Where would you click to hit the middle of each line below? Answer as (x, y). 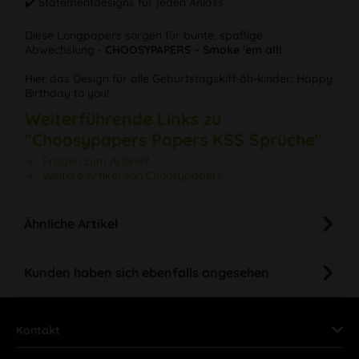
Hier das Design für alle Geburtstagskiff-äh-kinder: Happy (179, 78)
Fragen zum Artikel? (94, 161)
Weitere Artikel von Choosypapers (131, 175)
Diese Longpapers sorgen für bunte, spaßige (144, 35)
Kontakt (38, 330)
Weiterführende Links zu (123, 118)
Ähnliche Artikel (71, 223)
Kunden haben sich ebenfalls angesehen (147, 272)
